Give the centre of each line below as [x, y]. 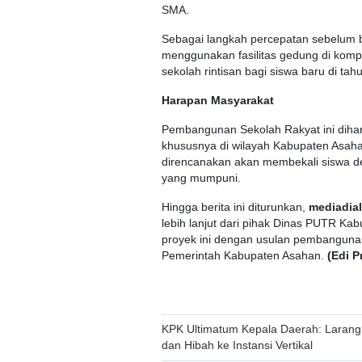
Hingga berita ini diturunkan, [235, 207]
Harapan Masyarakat [218, 100]
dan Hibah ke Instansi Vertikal [237, 346]
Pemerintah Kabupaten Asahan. [244, 255]
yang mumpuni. [201, 178]
